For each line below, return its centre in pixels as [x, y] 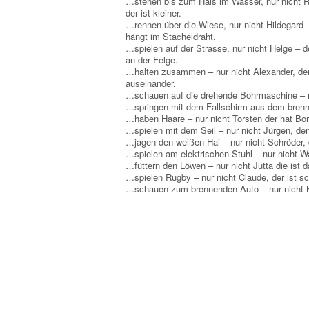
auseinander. [151, 83]
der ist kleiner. [153, 13]
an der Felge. [152, 60]
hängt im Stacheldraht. [171, 36]
